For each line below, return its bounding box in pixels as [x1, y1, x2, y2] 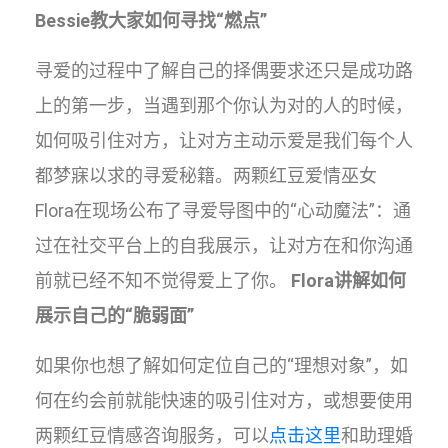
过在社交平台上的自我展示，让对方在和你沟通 [35, 235, 413, 256]
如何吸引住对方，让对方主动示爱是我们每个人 [35, 130, 413, 151]
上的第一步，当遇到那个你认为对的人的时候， [35, 95, 413, 116]
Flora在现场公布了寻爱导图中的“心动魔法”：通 [35, 200, 411, 221]
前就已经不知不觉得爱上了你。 [35, 270, 291, 291]
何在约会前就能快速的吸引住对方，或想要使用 [35, 390, 413, 411]
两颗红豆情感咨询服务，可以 [35, 425, 269, 446]
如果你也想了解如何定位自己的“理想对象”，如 [35, 355, 408, 376]
